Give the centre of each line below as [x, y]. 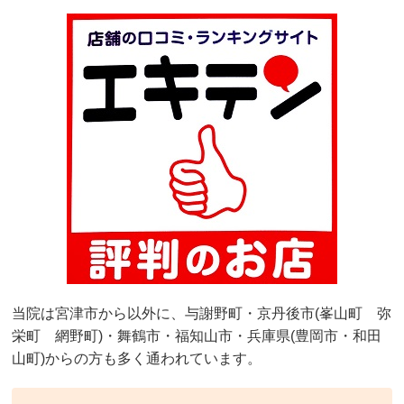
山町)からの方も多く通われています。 [144, 359]
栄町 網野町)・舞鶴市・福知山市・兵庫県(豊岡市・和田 [197, 336]
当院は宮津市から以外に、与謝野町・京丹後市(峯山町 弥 [202, 314]
